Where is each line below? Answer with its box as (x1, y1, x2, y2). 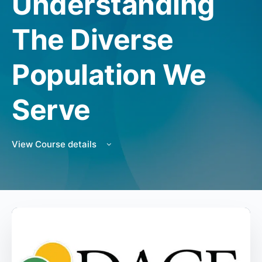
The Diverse (12, 22, 174, 57)
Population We (12, 57, 206, 92)
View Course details (12, 139, 99, 150)
